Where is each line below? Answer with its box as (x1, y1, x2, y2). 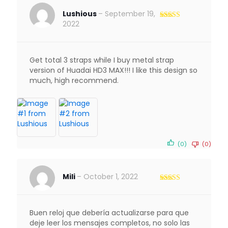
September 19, (105, 9, 155, 19)
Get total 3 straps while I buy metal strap (30, 55, 174, 65)
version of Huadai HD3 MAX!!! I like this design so (30, 65, 197, 75)
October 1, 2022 (83, 172, 138, 182)
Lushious (63, 9, 98, 19)
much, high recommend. (30, 75, 119, 85)
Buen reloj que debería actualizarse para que (30, 208, 189, 218)
